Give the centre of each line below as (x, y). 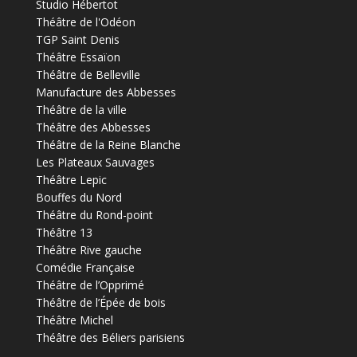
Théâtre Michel (74, 320)
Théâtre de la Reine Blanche (108, 144)
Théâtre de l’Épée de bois (100, 302)
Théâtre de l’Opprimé (90, 284)
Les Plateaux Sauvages (95, 162)
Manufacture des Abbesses (106, 92)
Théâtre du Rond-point (94, 214)
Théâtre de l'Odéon (85, 22)
